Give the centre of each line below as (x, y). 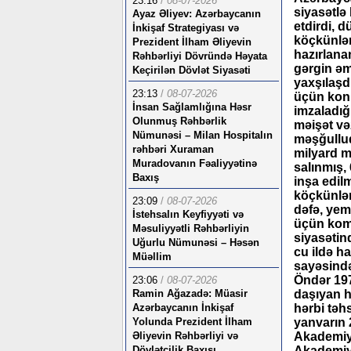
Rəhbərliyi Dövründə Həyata (200, 56)
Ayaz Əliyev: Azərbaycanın (197, 14)
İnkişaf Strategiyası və (186, 28)
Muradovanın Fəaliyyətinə (195, 163)
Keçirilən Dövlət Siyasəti (192, 70)
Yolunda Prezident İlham (192, 322)
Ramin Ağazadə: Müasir (190, 293)
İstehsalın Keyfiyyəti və (188, 214)
